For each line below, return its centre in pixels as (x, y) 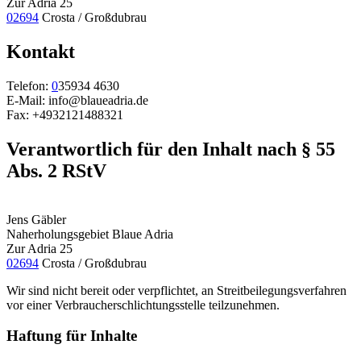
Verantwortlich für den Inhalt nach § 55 (171, 149)
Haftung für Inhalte (72, 336)
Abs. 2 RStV (56, 170)
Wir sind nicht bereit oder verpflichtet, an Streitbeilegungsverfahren (176, 290)
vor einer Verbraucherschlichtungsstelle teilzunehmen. (143, 305)
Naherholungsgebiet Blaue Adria (90, 234)
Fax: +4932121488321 (65, 114)
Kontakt (41, 51)
